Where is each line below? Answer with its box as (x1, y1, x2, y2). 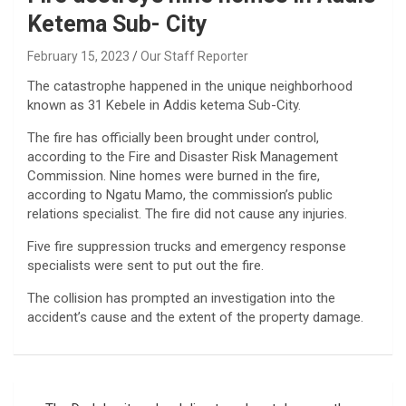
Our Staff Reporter (140, 48, 248, 63)
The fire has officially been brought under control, (27, 129, 319, 146)
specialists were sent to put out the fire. (27, 256, 264, 274)
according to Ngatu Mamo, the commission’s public (27, 186, 333, 203)
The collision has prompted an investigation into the (27, 289, 335, 306)
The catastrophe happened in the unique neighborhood (27, 77, 353, 94)
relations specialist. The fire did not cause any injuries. (27, 205, 347, 222)
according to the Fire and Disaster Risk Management (27, 148, 338, 165)
